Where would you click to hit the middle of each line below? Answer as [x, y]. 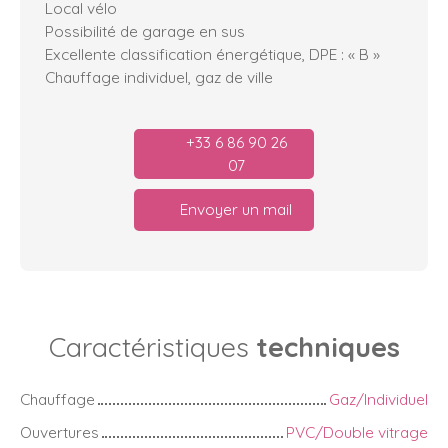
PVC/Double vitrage [357, 431]
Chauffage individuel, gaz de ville [159, 76]
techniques [327, 346]
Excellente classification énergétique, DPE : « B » [212, 53]
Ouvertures [59, 431]
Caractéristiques [152, 346]
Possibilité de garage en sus [145, 30]
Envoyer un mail [236, 209]
